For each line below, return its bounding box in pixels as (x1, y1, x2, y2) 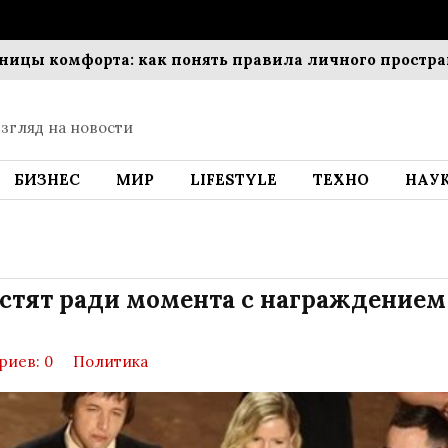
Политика (73, 352, 148, 371)
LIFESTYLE (190, 170, 277, 189)
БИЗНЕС (14, 170, 80, 189)
